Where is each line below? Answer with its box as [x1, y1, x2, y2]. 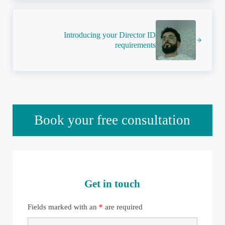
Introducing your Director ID [64, 30, 156, 39]
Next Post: [12, 10, 45, 19]
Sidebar [12, 105, 52, 119]
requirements [115, 40, 156, 49]
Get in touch [84, 177, 141, 190]
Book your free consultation [34, 113, 191, 128]
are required [102, 202, 143, 211]
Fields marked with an [27, 202, 99, 211]
